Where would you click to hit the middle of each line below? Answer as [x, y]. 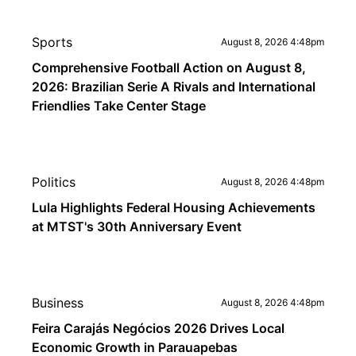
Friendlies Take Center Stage [119, 106]
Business [58, 303]
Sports [52, 42]
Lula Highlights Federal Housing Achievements [174, 207]
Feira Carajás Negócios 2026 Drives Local [158, 328]
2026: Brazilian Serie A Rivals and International [174, 87]
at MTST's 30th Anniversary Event [137, 226]
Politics [54, 182]
